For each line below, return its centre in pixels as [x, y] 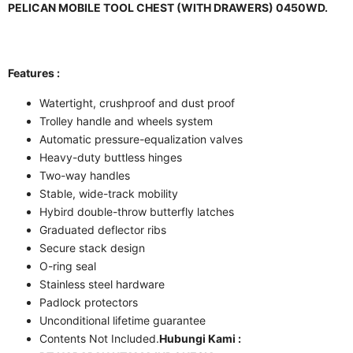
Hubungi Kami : [200, 338]
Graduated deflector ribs [103, 230]
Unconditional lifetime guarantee [123, 320]
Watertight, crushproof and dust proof [137, 103]
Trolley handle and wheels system [126, 121]
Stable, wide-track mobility [109, 193]
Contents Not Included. [99, 338]
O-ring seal [68, 266]
